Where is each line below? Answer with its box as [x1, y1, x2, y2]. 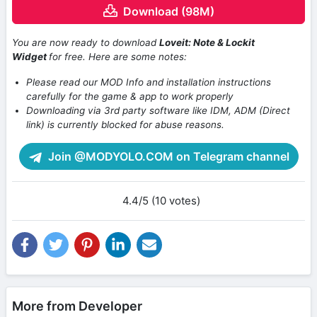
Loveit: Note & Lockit [159, 37, 255, 49]
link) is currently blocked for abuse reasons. [26, 119, 224, 131]
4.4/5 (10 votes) [122, 194, 200, 208]
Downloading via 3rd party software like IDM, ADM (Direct [26, 105, 290, 117]
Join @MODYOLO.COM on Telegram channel [45, 149, 289, 164]
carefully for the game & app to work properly [26, 91, 234, 103]
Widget [12, 51, 49, 63]
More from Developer [12, 299, 142, 314]
